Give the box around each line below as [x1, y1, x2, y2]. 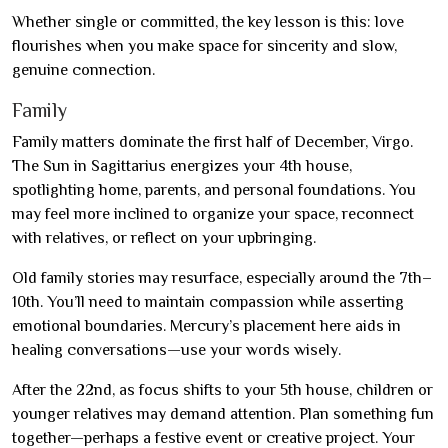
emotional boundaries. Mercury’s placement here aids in [12, 316, 401, 335]
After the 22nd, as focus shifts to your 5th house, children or [12, 380, 433, 399]
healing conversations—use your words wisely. [12, 340, 341, 359]
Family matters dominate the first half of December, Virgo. [12, 132, 413, 151]
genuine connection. [12, 60, 155, 79]
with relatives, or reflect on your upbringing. [12, 228, 316, 247]
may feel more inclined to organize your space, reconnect [12, 204, 414, 223]
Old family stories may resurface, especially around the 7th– [12, 268, 432, 287]
